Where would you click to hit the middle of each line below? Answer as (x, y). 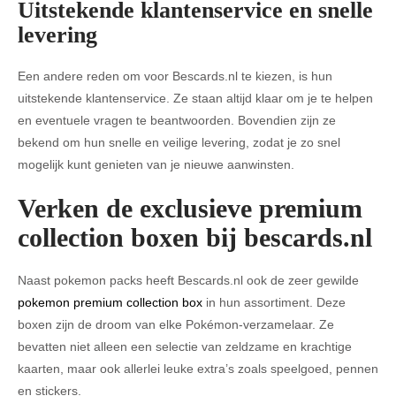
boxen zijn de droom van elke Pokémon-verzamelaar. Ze (176, 324)
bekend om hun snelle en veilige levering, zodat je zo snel (179, 142)
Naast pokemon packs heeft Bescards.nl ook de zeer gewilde (188, 280)
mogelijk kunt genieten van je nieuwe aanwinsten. (156, 164)
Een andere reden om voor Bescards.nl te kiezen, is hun (175, 76)
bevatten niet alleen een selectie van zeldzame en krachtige (185, 346)
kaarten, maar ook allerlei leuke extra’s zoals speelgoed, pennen (198, 369)
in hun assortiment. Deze (274, 302)
